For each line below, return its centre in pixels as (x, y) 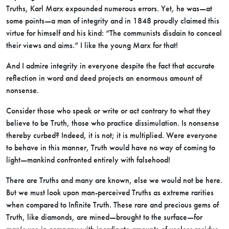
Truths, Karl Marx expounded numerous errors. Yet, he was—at (109, 8)
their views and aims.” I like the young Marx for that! (92, 45)
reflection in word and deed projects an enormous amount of (104, 78)
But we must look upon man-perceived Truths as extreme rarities (110, 192)
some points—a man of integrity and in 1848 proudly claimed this (113, 21)
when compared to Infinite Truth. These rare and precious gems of (112, 205)
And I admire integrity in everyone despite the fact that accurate (110, 66)
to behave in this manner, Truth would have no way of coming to (111, 147)
